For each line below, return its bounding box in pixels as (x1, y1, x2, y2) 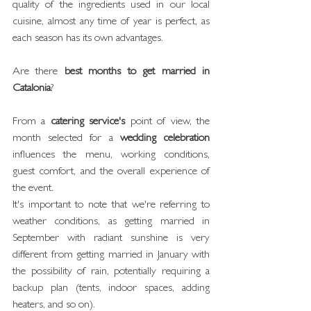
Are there (12, 67, 65, 78)
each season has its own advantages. (12, 33, 163, 44)
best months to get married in (64, 67, 210, 78)
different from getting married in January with (12, 250, 210, 261)
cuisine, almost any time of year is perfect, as (12, 17, 210, 28)
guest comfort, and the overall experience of (12, 167, 210, 178)
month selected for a (12, 133, 120, 144)
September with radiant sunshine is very (12, 233, 210, 244)
